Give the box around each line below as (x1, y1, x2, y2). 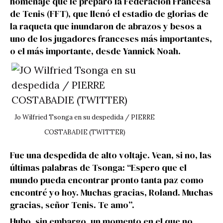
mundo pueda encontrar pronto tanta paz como (10, 174, 204, 186)
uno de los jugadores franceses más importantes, (10, 32, 212, 45)
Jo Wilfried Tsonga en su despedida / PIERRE (14, 113, 155, 121)
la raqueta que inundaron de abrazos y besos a (10, 20, 202, 32)
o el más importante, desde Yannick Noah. (10, 45, 181, 57)
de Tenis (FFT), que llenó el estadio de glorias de (10, 7, 209, 20)
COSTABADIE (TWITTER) (44, 128, 125, 136)
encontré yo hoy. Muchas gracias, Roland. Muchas (10, 186, 213, 199)
